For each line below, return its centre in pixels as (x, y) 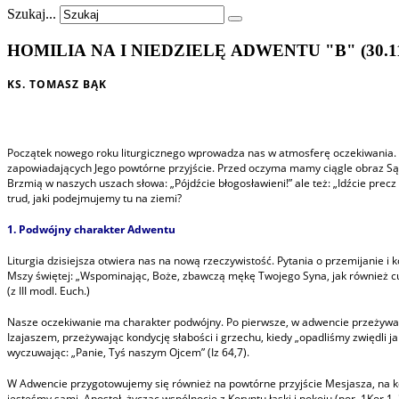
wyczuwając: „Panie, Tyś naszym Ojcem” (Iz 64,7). (128, 353)
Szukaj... (32, 14)
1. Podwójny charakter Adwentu (91, 230)
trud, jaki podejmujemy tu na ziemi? (94, 199)
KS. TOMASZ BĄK (57, 85)
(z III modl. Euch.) (49, 291)
